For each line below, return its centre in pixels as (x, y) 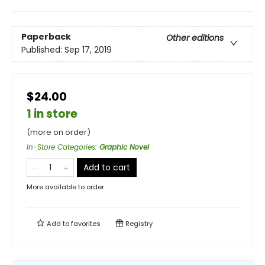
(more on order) (59, 132)
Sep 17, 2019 (88, 50)
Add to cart (107, 167)
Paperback (46, 37)
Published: (43, 50)
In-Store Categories (61, 147)
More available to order (65, 187)
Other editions (195, 38)
